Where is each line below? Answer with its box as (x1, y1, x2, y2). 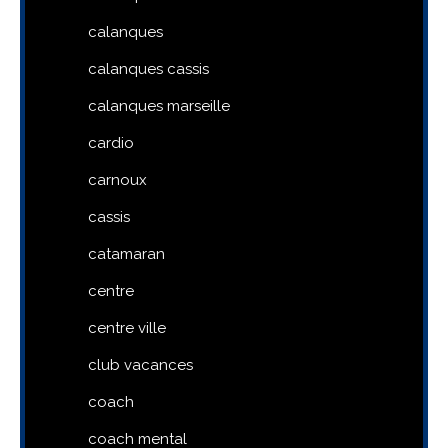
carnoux (88, 170, 147, 189)
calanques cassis (88, 59, 209, 78)
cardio (88, 133, 134, 152)
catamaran (88, 244, 165, 263)
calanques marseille (88, 96, 230, 115)
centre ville (88, 318, 166, 337)
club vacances (88, 355, 193, 374)
